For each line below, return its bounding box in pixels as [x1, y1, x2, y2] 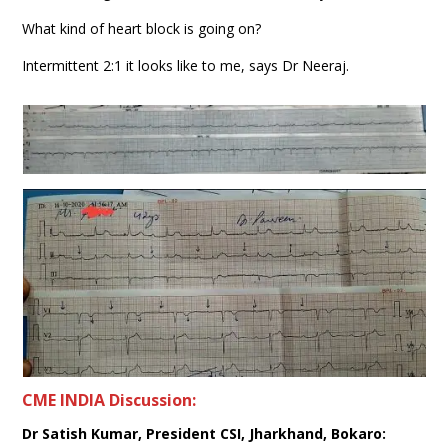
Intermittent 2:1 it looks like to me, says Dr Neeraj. [22, 55, 350, 75]
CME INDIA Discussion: [22, 388, 197, 411]
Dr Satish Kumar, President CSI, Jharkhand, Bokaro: [22, 423, 387, 443]
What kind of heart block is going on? [22, 18, 262, 38]
